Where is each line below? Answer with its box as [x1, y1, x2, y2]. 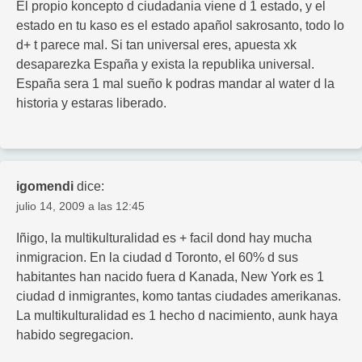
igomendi [16, 179, 74, 194]
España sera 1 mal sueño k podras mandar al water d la [16, 76, 335, 90]
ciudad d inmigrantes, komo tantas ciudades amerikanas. [16, 289, 341, 304]
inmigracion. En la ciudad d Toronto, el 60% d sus [16, 250, 298, 265]
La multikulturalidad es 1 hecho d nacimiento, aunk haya [16, 309, 338, 323]
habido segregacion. [16, 328, 133, 343]
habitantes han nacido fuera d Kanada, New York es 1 [16, 270, 324, 284]
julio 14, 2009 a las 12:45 [16, 200, 145, 213]
